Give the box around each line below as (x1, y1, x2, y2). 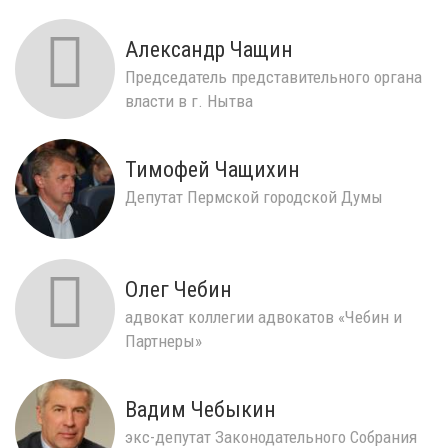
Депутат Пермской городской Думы (125, 186, 383, 207)
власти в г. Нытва (125, 90, 253, 111)
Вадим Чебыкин (125, 396, 276, 422)
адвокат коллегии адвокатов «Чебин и (125, 306, 402, 327)
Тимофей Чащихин (125, 156, 300, 182)
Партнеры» (125, 330, 202, 351)
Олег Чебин (125, 276, 232, 302)
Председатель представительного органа (125, 66, 422, 87)
